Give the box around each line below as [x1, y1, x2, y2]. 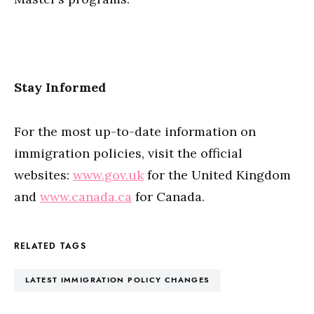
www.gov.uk [73, 167, 144, 183]
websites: [14, 167, 73, 183]
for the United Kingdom [144, 167, 291, 183]
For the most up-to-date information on [14, 123, 256, 139]
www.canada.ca [40, 189, 132, 205]
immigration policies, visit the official [14, 145, 243, 161]
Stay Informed [14, 79, 106, 95]
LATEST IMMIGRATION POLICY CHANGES [25, 275, 210, 285]
